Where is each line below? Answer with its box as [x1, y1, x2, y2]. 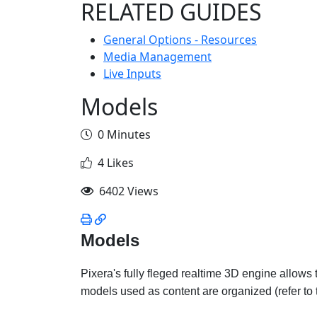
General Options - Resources [103, 32, 257, 47]
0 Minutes [92, 127, 151, 142]
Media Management [103, 49, 212, 64]
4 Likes [92, 155, 134, 171]
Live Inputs [103, 66, 161, 81]
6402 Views [93, 183, 158, 199]
